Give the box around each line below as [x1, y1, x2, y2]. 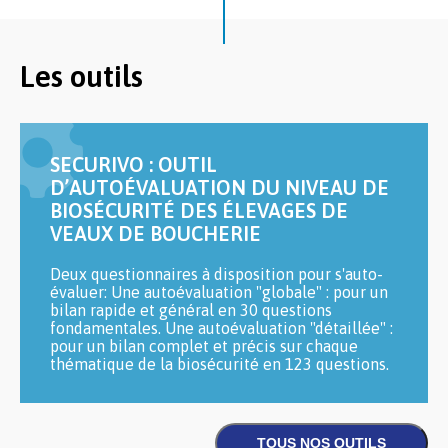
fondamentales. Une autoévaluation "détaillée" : [50, 319, 393, 337]
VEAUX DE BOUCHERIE [50, 222, 261, 245]
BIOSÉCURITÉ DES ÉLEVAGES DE [50, 199, 348, 222]
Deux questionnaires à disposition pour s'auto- [50, 265, 383, 283]
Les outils [20, 59, 143, 93]
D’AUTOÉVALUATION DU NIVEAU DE [50, 176, 389, 199]
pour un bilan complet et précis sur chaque [50, 337, 358, 355]
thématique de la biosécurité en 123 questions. [50, 355, 389, 373]
